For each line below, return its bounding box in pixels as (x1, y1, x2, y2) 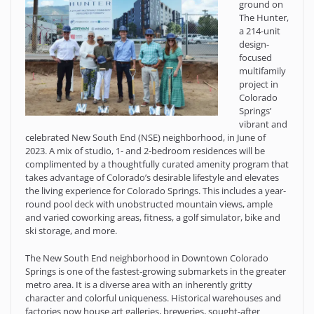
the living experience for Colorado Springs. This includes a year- (25, 184, 286, 198)
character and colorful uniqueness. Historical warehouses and (25, 291, 281, 304)
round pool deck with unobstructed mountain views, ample (25, 198, 273, 211)
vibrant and (239, 118, 287, 131)
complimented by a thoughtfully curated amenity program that (25, 158, 289, 171)
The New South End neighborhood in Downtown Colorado (25, 251, 268, 264)
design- (239, 38, 269, 51)
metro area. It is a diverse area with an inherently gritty (25, 278, 252, 291)
